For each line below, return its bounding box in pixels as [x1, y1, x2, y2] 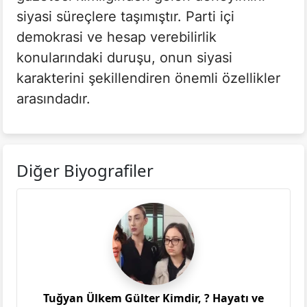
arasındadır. [16, 90, 90, 107]
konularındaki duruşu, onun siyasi [16, 49, 232, 66]
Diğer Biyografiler [16, 158, 153, 182]
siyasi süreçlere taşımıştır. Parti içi [16, 8, 234, 25]
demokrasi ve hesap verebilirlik [16, 28, 217, 45]
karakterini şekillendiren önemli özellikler [16, 69, 280, 86]
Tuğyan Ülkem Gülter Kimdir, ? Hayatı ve [43, 290, 264, 306]
